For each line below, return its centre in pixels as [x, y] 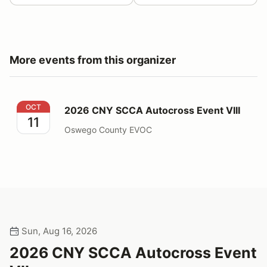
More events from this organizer [93, 60]
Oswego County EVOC [108, 129]
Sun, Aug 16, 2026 [58, 231]
